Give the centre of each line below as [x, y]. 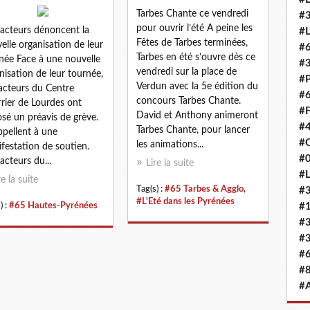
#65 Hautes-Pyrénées [53, 205]
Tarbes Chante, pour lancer [193, 130]
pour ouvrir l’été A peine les [194, 28]
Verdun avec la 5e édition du [197, 86]
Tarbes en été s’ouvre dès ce [196, 57]
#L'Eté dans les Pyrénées [185, 201]
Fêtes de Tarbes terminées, [192, 43]
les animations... [170, 144]
